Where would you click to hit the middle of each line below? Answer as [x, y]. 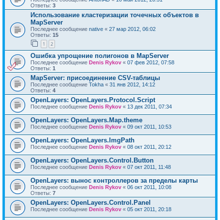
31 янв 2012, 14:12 [132, 85]
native [96, 29]
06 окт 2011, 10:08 [149, 187]
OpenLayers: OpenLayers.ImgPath [82, 140]
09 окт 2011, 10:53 [149, 127]
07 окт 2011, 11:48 [149, 167]
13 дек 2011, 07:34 [150, 107]
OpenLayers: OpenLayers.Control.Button [92, 161]
